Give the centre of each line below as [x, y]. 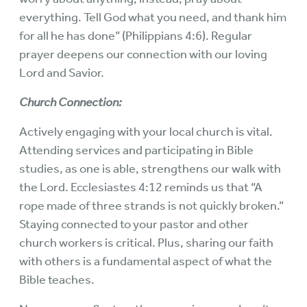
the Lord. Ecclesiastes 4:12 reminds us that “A [141, 187]
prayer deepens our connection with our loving [143, 54]
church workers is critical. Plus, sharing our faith [146, 243]
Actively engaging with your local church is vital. [146, 132]
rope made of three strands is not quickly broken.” [151, 206]
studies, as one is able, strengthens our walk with [150, 169]
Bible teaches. [57, 280]
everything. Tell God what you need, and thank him [153, 17]
